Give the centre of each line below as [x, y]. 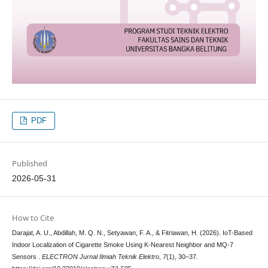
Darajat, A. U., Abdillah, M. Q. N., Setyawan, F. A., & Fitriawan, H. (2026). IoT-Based [132, 233]
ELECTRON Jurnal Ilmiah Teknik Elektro [100, 257]
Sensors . [27, 257]
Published [29, 164]
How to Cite [33, 218]
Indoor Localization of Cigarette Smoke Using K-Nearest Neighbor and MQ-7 [122, 245]
